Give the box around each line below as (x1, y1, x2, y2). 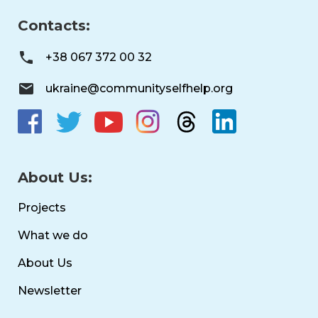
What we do (18, 228, 88, 242)
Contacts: (18, 16, 90, 34)
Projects (18, 200, 66, 214)
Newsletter (18, 283, 82, 297)
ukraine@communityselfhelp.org (45, 82, 233, 96)
